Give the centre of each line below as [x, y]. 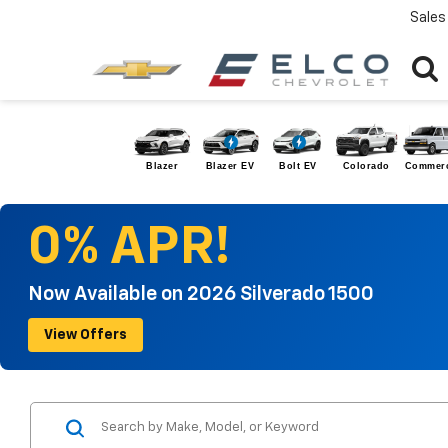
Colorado [366, 166]
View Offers [85, 335]
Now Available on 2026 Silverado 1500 [201, 294]
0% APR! [129, 248]
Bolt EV [298, 166]
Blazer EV [230, 166]
